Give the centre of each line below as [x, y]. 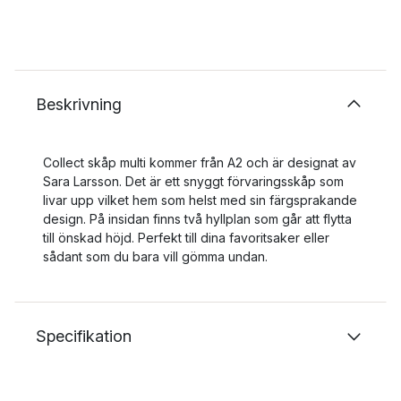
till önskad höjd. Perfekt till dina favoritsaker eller [186, 238]
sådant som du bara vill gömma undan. [155, 256]
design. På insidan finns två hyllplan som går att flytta [197, 219]
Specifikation [84, 336]
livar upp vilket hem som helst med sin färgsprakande [200, 200]
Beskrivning [79, 104]
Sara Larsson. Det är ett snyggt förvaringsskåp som [193, 181]
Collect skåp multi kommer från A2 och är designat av [200, 162]
